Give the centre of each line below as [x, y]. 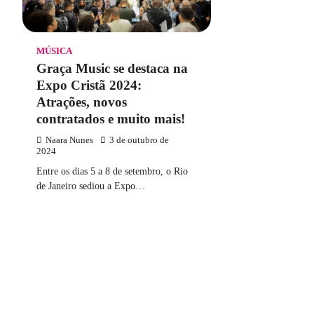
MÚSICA [54, 51]
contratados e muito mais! [111, 118]
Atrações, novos [82, 102]
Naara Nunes [69, 140]
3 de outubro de [139, 140]
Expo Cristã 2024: [89, 85]
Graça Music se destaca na [112, 68]
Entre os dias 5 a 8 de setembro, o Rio [112, 171]
